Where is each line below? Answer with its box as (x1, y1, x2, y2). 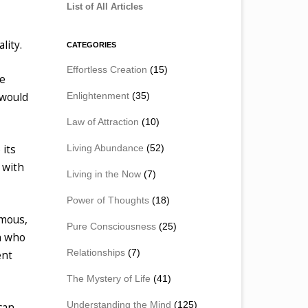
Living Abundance (67, 142, 144, 153)
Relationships (67, 246, 125, 258)
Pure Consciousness (67, 220, 156, 232)
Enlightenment (67, 89, 129, 101)
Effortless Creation (67, 63, 147, 75)
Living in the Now (67, 168, 141, 179)
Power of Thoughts (67, 194, 149, 206)
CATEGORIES (67, 40, 116, 49)
